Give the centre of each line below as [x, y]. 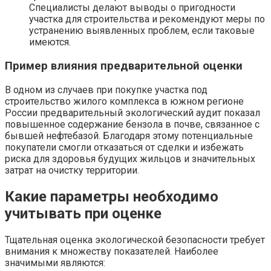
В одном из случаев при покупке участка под [106, 90]
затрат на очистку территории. [72, 170]
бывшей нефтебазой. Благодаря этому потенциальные [129, 135]
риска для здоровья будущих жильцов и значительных [130, 158]
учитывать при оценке [83, 213]
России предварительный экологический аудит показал [132, 113]
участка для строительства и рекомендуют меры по [147, 19]
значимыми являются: [55, 263]
